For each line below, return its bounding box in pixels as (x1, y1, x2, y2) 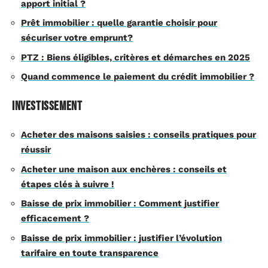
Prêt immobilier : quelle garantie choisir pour (21, 17, 217, 28)
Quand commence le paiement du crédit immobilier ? (21, 71, 254, 82)
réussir (21, 144, 51, 155)
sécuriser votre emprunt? (21, 32, 133, 43)
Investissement (12, 98, 83, 114)
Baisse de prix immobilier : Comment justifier (21, 198, 219, 209)
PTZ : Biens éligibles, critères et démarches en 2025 (21, 51, 250, 63)
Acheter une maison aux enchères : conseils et (21, 163, 227, 175)
